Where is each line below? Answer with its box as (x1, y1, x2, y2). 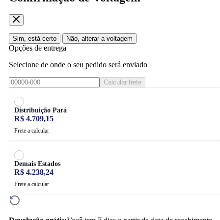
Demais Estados (14, 160, 60, 167)
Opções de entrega (9, 43, 66, 52)
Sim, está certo (13, 34, 56, 42)
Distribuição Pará (14, 106, 67, 114)
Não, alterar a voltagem (66, 34, 133, 42)
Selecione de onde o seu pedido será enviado (9, 60, 147, 69)
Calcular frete (104, 78, 141, 86)
